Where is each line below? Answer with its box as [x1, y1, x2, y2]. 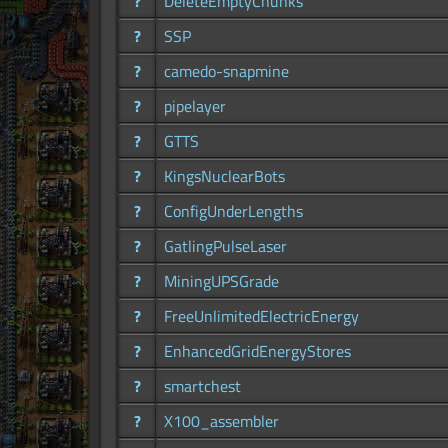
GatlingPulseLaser [164, 234, 287, 259]
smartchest [164, 374, 241, 399]
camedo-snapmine [164, 59, 289, 84]
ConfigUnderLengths [164, 199, 303, 224]
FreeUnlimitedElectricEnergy [164, 304, 359, 329]
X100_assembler [164, 409, 279, 434]
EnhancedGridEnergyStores [164, 339, 351, 364]
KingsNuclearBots [164, 164, 285, 189]
